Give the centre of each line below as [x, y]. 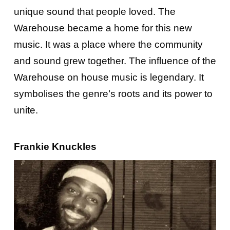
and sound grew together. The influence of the [115, 61]
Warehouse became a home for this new [103, 28]
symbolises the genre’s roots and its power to [113, 93]
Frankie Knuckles [55, 146]
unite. [26, 110]
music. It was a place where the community [108, 44]
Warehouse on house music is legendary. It [109, 77]
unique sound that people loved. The [94, 11]
